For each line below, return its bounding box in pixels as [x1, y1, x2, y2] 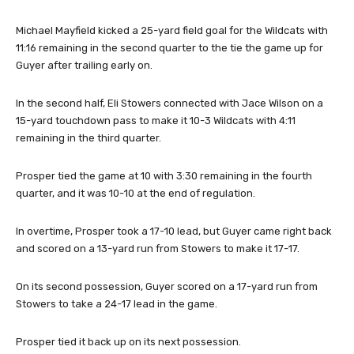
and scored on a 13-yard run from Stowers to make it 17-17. [16, 242, 299, 254]
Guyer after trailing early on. [16, 58, 153, 71]
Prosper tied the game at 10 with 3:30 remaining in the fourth [16, 169, 312, 182]
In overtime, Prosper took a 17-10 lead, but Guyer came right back [16, 224, 332, 237]
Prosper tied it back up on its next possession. [16, 335, 241, 348]
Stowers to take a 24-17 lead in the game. [16, 297, 217, 310]
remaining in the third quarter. [16, 131, 161, 144]
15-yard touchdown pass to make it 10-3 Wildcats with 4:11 [16, 114, 296, 126]
